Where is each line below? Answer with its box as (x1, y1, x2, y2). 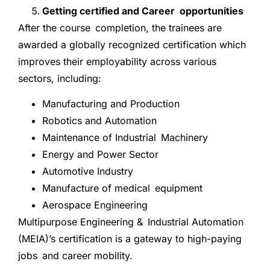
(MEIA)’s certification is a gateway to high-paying (18, 233, 242, 245)
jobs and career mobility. (18, 250, 133, 262)
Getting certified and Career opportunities (42, 5, 243, 17)
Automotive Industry (42, 165, 133, 178)
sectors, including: (18, 72, 101, 84)
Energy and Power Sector (42, 148, 159, 161)
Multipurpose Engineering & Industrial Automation (18, 216, 243, 228)
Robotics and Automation (42, 115, 157, 127)
